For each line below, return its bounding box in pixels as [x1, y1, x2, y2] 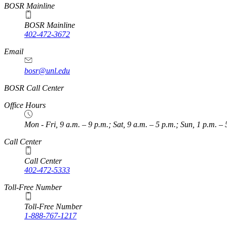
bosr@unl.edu [24, 66, 70, 75]
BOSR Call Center [4, 84, 64, 93]
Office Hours [4, 101, 46, 110]
